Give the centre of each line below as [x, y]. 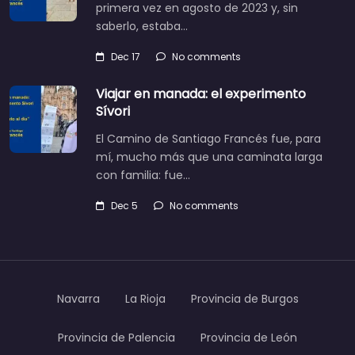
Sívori [113, 112]
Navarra [78, 299]
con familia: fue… [143, 176]
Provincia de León [249, 337]
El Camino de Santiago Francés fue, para [208, 139]
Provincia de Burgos [244, 299]
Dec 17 [126, 57]
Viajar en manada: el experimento [201, 94]
